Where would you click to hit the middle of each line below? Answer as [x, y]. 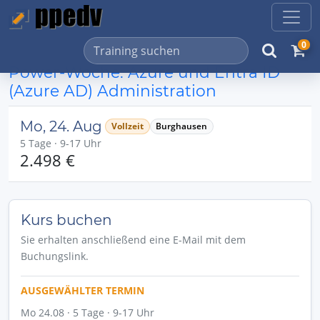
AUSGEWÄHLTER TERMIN [82, 290]
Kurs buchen [66, 220]
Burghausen [182, 126]
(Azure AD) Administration [112, 91]
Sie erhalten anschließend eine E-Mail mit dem [133, 240]
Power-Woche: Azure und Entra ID [144, 72]
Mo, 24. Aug [61, 126]
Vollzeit [127, 126]
